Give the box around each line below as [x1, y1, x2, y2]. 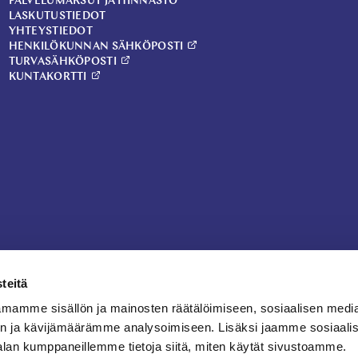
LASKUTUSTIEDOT [8, 10, 106, 23]
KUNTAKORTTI [8, 71, 87, 84]
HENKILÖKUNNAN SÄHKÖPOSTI [8, 41, 184, 54]
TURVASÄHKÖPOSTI [8, 56, 117, 69]
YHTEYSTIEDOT [8, 26, 93, 38]
